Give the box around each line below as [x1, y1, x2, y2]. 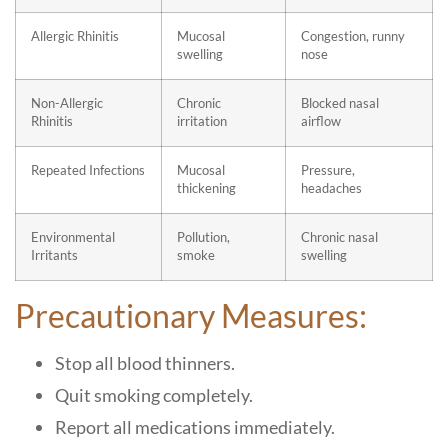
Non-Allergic [31, 96, 103, 111]
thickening [177, 181, 236, 196]
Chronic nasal [301, 230, 378, 245]
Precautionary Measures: [15, 296, 367, 335]
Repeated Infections [31, 163, 145, 178]
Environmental [31, 230, 115, 245]
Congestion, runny [301, 29, 405, 44]
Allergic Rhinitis [31, 29, 119, 44]
